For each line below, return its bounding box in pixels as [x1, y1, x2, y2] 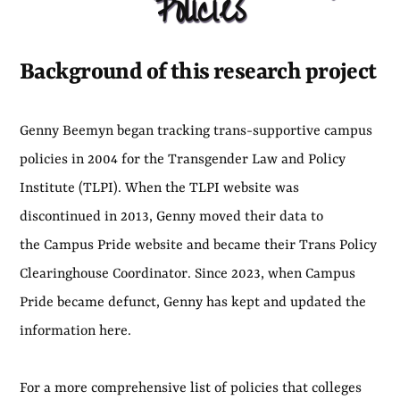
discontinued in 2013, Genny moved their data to [20, 208, 323, 225]
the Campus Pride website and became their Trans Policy [20, 237, 377, 254]
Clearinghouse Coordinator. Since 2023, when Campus [20, 265, 355, 282]
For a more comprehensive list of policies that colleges [20, 379, 362, 396]
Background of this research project [20, 59, 377, 86]
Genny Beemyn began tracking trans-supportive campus [20, 122, 372, 139]
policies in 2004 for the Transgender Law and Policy [20, 151, 346, 168]
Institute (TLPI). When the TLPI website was [20, 179, 299, 196]
